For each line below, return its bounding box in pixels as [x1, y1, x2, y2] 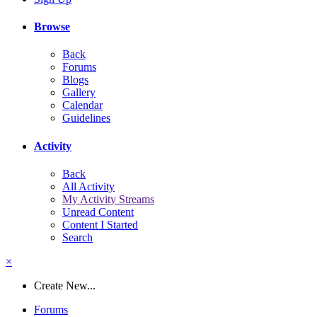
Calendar [62, 99, 103, 112]
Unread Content [62, 205, 134, 218]
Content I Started [62, 218, 138, 231]
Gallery [62, 86, 96, 99]
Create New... [34, 279, 96, 292]
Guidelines [62, 112, 110, 125]
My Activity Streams [62, 192, 154, 205]
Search [62, 231, 93, 243]
